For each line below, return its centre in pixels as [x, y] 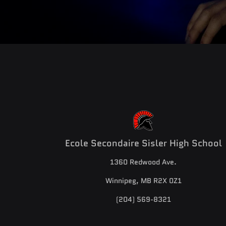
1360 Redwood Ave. [144, 162]
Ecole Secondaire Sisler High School [143, 143]
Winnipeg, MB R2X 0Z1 [143, 181]
